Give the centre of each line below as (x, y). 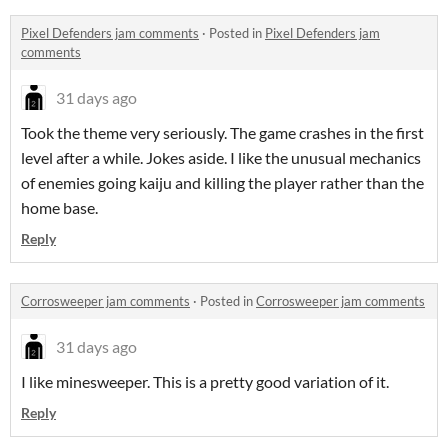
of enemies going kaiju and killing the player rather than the (222, 183)
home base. (59, 208)
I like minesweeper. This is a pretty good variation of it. (205, 382)
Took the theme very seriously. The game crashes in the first (222, 133)
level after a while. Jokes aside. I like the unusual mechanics (221, 158)
